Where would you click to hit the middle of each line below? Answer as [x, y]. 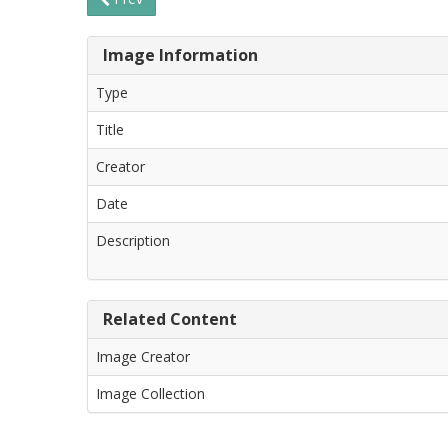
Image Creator [143, 357]
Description [133, 241]
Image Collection [150, 394]
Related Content [170, 319]
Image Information [180, 55]
